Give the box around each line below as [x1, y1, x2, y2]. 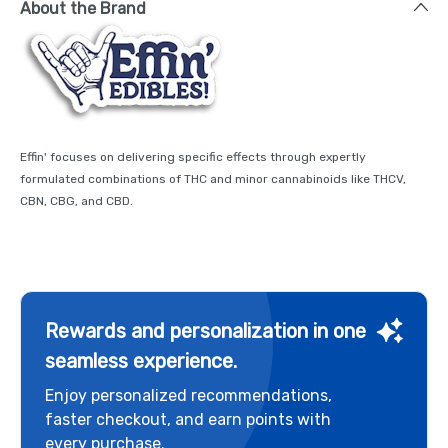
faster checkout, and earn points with [45, 409, 331, 429]
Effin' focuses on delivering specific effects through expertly [20, 149, 366, 164]
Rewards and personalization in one [45, 318, 366, 343]
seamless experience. [45, 348, 237, 373]
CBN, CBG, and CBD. [20, 193, 133, 208]
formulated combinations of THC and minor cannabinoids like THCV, [20, 171, 406, 186]
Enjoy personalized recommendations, [45, 385, 332, 405]
